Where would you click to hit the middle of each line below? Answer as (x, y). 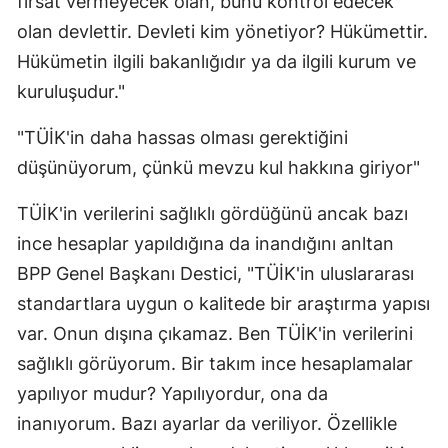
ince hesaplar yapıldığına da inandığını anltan (205, 244)
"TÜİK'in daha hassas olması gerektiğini (182, 138)
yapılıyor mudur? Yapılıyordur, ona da (172, 394)
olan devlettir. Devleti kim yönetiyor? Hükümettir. (222, 32)
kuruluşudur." (71, 92)
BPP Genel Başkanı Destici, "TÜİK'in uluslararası (215, 274)
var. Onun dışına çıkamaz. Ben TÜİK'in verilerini (215, 334)
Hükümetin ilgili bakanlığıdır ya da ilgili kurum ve (216, 62)
